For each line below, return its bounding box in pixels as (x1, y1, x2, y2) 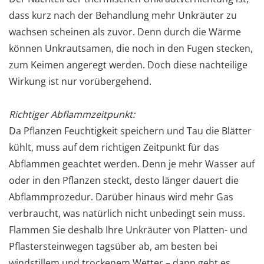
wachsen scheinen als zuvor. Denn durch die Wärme (9, 25, 241, 38)
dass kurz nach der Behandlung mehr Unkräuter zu (9, 8, 237, 22)
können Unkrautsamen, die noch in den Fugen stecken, (9, 41, 253, 55)
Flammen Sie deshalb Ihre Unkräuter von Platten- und (9, 223, 247, 236)
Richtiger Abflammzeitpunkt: (9, 107, 135, 121)
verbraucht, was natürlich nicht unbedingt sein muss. (9, 206, 245, 220)
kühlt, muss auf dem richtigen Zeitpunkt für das (9, 140, 219, 154)
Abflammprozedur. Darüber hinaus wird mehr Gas (9, 190, 233, 203)
